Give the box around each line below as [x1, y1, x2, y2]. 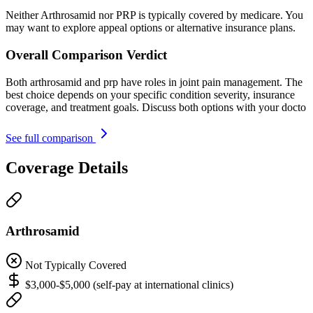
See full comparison [6, 131, 96, 144]
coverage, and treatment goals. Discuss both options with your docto [6, 101, 306, 113]
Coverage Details [6, 158, 128, 177]
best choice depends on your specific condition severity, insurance [6, 88, 295, 101]
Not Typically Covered [25, 259, 126, 272]
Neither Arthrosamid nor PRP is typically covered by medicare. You [6, 9, 303, 22]
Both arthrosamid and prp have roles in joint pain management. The [6, 75, 303, 88]
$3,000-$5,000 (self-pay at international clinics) [25, 279, 233, 291]
